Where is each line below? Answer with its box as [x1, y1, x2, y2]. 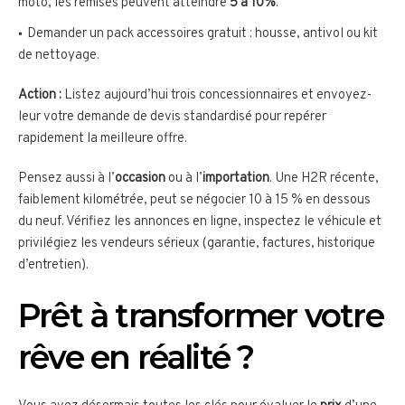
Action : [18, 87, 61, 105]
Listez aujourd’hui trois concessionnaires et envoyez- [61, 87, 372, 105]
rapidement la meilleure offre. [18, 130, 187, 148]
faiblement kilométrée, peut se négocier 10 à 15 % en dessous [18, 192, 371, 210]
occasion [115, 170, 165, 188]
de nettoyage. [18, 47, 99, 65]
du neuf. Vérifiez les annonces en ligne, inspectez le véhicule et [18, 213, 381, 231]
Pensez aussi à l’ [18, 170, 115, 188]
